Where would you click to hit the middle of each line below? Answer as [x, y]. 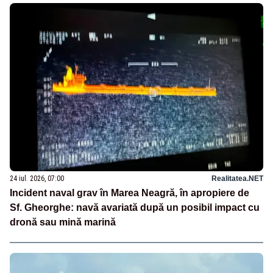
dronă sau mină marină [63, 222]
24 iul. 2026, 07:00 [37, 179]
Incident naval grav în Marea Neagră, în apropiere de [129, 193]
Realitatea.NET [237, 179]
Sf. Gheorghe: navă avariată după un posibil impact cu [135, 208]
